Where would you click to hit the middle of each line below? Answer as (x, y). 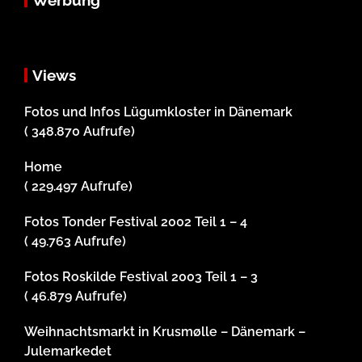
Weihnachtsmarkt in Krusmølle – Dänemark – (165, 332)
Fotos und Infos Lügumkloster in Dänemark (158, 112)
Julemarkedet (68, 351)
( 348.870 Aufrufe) (80, 132)
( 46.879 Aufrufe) (76, 297)
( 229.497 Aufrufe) (78, 187)
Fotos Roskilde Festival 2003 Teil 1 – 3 (141, 277)
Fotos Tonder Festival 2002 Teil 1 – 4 (136, 222)
